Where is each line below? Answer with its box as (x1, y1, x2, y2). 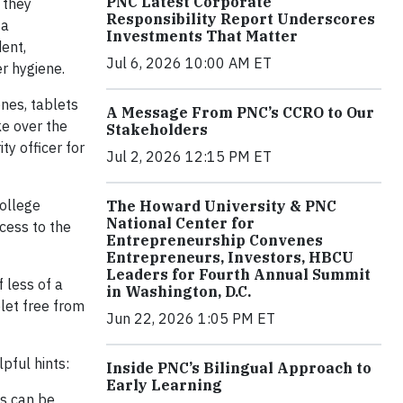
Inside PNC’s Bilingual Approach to (106, 358, 372, 377)
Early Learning (106, 375, 222, 394)
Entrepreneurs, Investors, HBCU (106, 247, 354, 266)
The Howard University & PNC (106, 196, 336, 215)
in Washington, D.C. (106, 282, 251, 300)
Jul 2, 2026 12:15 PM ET (106, 147, 272, 166)
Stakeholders (106, 120, 208, 139)
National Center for (106, 213, 255, 232)
